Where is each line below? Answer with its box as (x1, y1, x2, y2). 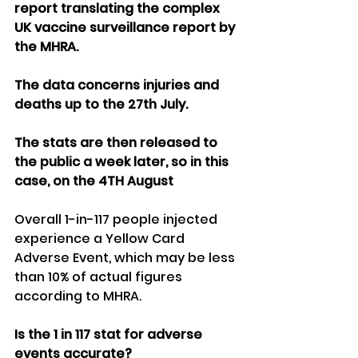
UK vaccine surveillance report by (14, 18, 238, 38)
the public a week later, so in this (14, 153, 232, 172)
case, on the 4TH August (14, 172, 173, 191)
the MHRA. (14, 38, 82, 57)
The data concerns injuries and (14, 76, 222, 95)
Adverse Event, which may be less (14, 249, 238, 268)
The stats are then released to (14, 133, 221, 153)
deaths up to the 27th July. (14, 95, 188, 114)
